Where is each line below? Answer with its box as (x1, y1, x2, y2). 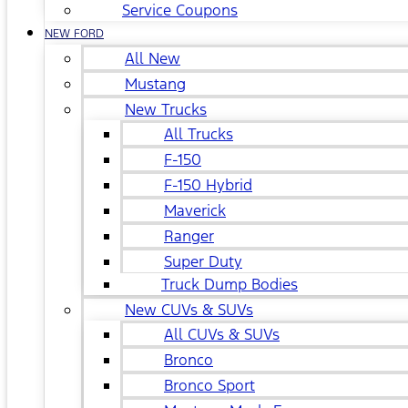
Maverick (164, 200, 226, 220)
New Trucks (125, 99, 207, 119)
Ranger (164, 226, 214, 246)
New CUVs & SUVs (125, 300, 253, 320)
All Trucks (164, 124, 233, 144)
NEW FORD (45, 26, 104, 41)
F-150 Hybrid (164, 175, 252, 195)
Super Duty (164, 251, 242, 271)
